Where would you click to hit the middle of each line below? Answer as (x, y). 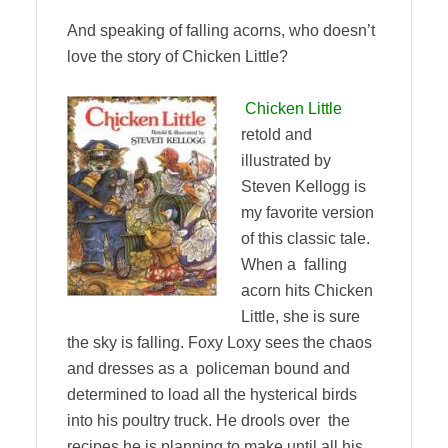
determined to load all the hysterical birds (212, 394)
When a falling (294, 264)
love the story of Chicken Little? (177, 56)
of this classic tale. (305, 238)
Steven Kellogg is (303, 186)
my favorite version (307, 212)
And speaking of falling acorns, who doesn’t (221, 30)
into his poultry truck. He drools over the (208, 420)
